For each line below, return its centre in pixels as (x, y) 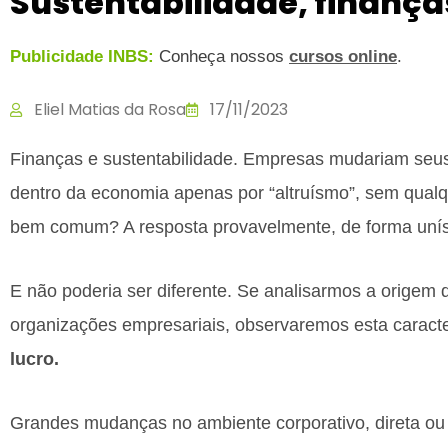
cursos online (343, 56)
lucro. (34, 359)
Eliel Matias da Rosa (110, 109)
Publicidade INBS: (82, 56)
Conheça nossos (221, 56)
